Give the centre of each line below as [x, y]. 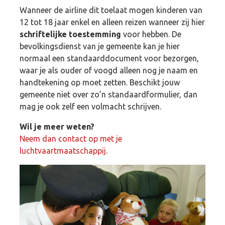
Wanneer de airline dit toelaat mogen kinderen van [111, 10]
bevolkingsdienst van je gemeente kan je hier [100, 46]
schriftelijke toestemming [70, 34]
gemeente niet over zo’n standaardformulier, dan [108, 94]
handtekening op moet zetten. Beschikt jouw [100, 82]
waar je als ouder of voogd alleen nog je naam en [109, 70]
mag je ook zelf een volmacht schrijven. [90, 106]
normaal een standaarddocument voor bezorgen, [109, 58]
